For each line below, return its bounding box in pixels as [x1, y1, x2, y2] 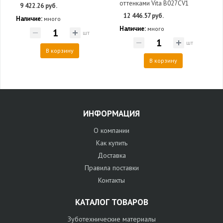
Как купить [96, 138, 127, 148]
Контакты [98, 176, 125, 185]
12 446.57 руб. [123, 11, 164, 20]
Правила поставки [84, 163, 139, 173]
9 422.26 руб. [20, 1, 57, 10]
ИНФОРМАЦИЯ [83, 108, 140, 119]
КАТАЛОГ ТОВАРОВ [75, 197, 148, 208]
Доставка [97, 151, 126, 160]
